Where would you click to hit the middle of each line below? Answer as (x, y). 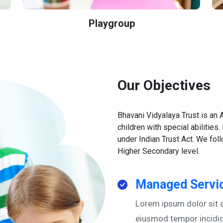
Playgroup (111, 24)
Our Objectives (164, 86)
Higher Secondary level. (159, 151)
